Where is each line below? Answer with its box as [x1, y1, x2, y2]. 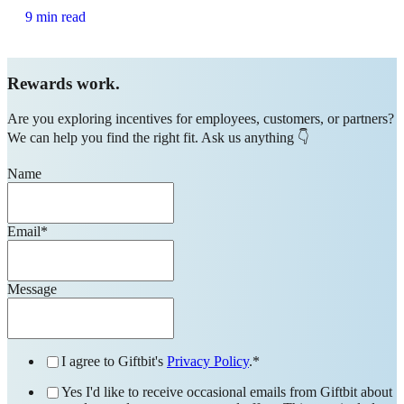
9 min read [25, 8, 86, 24]
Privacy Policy [167, 353, 249, 370]
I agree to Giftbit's [61, 353, 167, 370]
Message [7, 281, 57, 298]
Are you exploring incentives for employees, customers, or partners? [7, 111, 394, 127]
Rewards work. [7, 74, 120, 94]
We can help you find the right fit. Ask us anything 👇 [7, 130, 309, 146]
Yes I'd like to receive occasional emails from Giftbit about [61, 384, 392, 400]
